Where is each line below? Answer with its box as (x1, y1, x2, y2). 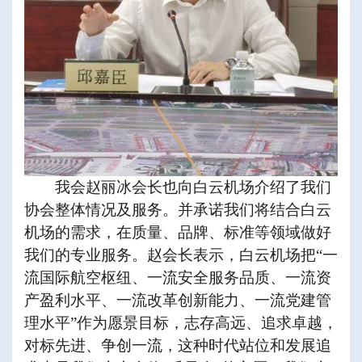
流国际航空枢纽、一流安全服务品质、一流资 (24, 269, 331, 287)
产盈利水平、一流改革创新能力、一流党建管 (24, 292, 331, 309)
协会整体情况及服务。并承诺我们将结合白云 (24, 201, 331, 219)
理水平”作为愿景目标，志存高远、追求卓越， (24, 314, 338, 332)
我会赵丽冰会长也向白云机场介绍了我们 (55, 179, 331, 196)
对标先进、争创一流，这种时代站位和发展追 (24, 337, 331, 355)
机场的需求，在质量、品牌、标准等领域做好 (24, 224, 331, 242)
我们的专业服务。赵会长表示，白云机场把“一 (24, 246, 338, 264)
